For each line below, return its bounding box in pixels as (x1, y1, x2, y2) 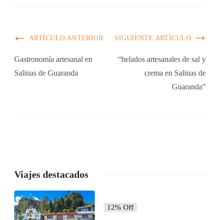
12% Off (107, 203, 134, 212)
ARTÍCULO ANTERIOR (29, 34, 104, 42)
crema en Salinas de (144, 69, 206, 78)
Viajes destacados (14, 169, 88, 180)
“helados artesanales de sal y (118, 55, 206, 64)
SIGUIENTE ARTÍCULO (114, 34, 191, 42)
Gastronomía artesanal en (14, 55, 92, 64)
